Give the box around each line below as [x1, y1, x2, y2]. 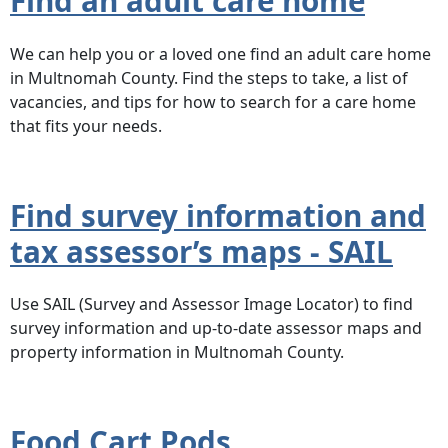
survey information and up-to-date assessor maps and [10, 317, 422, 340]
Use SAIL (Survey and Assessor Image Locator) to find [10, 293, 413, 316]
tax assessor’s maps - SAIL [10, 230, 393, 272]
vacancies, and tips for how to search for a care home [10, 90, 416, 113]
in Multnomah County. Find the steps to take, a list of [10, 66, 408, 89]
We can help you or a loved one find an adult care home [10, 42, 431, 65]
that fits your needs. [10, 114, 162, 137]
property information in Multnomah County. [10, 341, 344, 364]
